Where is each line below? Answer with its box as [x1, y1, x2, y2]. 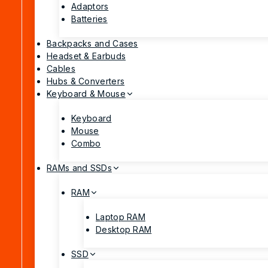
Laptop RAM [96, 212, 145, 223]
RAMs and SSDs [47, 163, 112, 173]
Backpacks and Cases [47, 38, 138, 49]
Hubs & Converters [47, 76, 125, 87]
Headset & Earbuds [47, 51, 126, 62]
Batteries [71, 14, 108, 25]
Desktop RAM [96, 224, 152, 235]
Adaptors [71, 1, 109, 12]
